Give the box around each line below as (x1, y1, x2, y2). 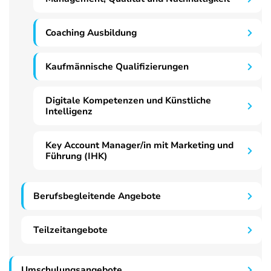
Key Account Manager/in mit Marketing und (45, 139, 233, 152)
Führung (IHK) (45, 150, 108, 163)
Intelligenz (45, 105, 93, 118)
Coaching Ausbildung (45, 27, 137, 39)
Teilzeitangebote (33, 224, 108, 237)
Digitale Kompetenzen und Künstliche (45, 94, 211, 107)
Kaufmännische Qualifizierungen (45, 60, 189, 73)
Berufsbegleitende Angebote (33, 190, 161, 203)
